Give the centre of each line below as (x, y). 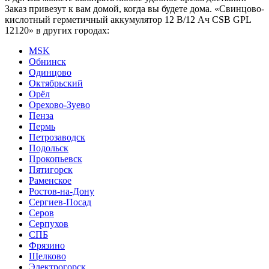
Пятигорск (51, 170)
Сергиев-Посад (60, 202)
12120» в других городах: (57, 31)
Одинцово (50, 73)
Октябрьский (56, 83)
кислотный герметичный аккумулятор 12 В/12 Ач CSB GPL (128, 20)
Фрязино (47, 246)
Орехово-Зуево (59, 105)
